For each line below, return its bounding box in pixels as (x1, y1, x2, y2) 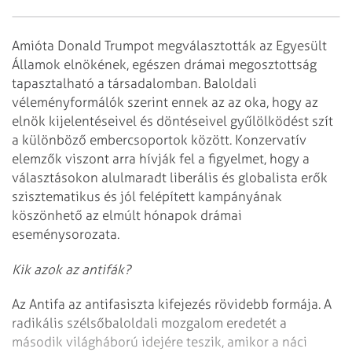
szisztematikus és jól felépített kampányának (12, 188, 282, 204)
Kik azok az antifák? (12, 261, 130, 277)
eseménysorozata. (12, 225, 119, 242)
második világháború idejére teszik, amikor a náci (12, 334, 307, 350)
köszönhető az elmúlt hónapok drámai (12, 207, 242, 223)
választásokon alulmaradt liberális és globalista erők (12, 169, 328, 185)
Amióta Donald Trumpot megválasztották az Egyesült (12, 37, 327, 53)
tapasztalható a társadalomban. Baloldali (12, 75, 257, 91)
